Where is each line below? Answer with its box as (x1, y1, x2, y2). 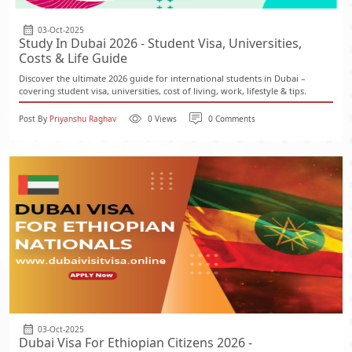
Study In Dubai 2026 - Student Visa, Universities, (19, 35, 302, 52)
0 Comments (208, 112, 255, 124)
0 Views (148, 112, 177, 124)
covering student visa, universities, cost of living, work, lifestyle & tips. (19, 85, 306, 97)
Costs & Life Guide (19, 49, 127, 67)
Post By (19, 112, 49, 124)
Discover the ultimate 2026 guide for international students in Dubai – (19, 72, 306, 84)
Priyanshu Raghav (49, 112, 116, 124)
